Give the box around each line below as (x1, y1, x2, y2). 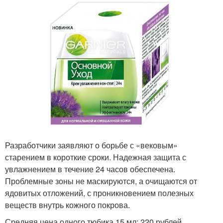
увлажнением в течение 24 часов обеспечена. (5, 163, 175, 175)
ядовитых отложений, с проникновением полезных (5, 187, 194, 199)
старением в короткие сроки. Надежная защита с (5, 151, 186, 163)
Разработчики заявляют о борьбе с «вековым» (5, 139, 178, 151)
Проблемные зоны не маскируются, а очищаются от (5, 175, 197, 187)
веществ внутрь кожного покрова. (5, 199, 130, 211)
